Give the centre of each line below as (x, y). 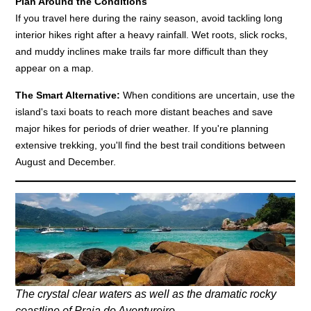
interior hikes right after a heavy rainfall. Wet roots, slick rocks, (152, 34)
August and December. (66, 161)
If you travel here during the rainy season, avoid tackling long (149, 18)
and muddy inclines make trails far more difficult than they (142, 51)
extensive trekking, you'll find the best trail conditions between (151, 145)
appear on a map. (55, 68)
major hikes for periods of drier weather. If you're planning (142, 128)
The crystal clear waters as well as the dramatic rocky (146, 294)
